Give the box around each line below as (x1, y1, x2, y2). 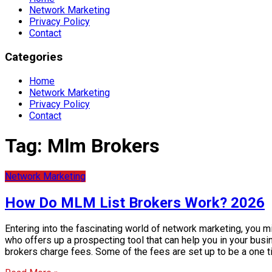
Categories (5, 50, 63, 64)
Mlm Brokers (47, 134, 160, 158)
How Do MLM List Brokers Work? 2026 (5, 194, 265, 211)
